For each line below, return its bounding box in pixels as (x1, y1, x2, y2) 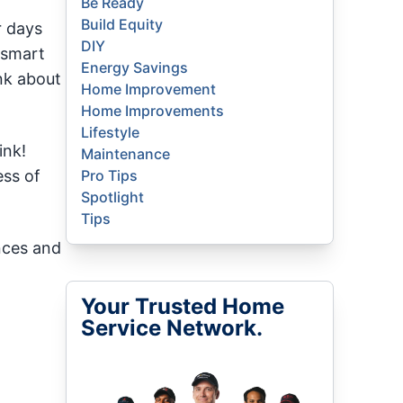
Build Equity (81, 15, 164, 33)
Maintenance (81, 145, 171, 163)
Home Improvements (81, 102, 225, 120)
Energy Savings (81, 58, 189, 76)
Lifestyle (81, 123, 140, 141)
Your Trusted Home (81, 293, 285, 319)
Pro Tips (81, 166, 139, 184)
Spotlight (81, 188, 145, 206)
